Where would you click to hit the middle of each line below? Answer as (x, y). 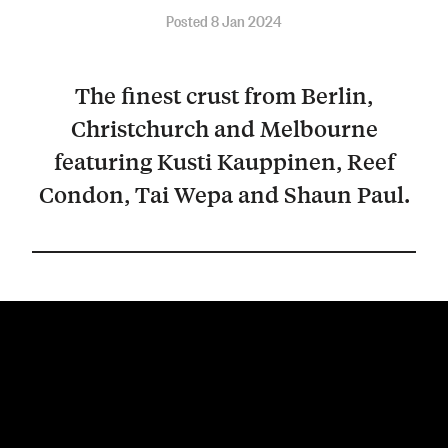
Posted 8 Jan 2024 (224, 20)
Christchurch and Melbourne (224, 128)
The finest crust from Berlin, (224, 95)
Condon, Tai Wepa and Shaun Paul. (224, 194)
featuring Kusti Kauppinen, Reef (224, 161)
